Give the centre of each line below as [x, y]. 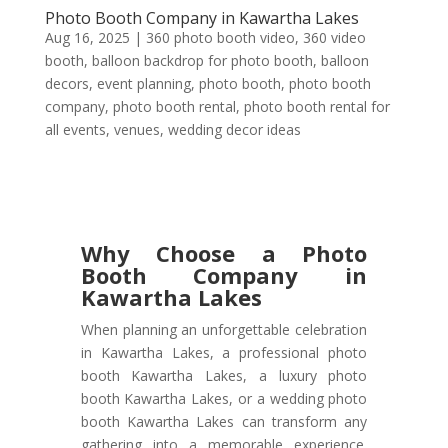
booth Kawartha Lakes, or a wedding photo [224, 399]
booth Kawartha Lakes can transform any [224, 422]
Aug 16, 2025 [87, 38]
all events [75, 130]
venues [136, 130]
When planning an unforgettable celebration [224, 330]
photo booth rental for [316, 107]
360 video [334, 38]
